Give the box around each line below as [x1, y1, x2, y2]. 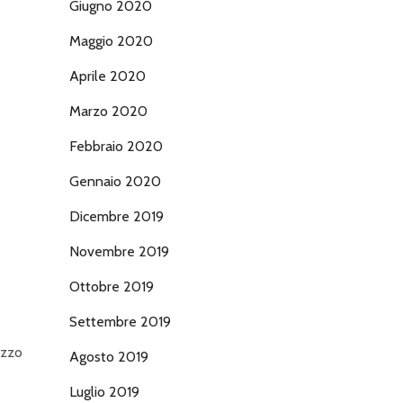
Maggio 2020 [69, 32, 153, 49]
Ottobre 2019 [69, 278, 154, 295]
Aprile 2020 [69, 67, 146, 85]
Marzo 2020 [69, 103, 148, 120]
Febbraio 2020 [69, 138, 163, 155]
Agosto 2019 [69, 348, 148, 365]
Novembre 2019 [69, 243, 169, 260]
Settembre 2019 [69, 313, 171, 330]
